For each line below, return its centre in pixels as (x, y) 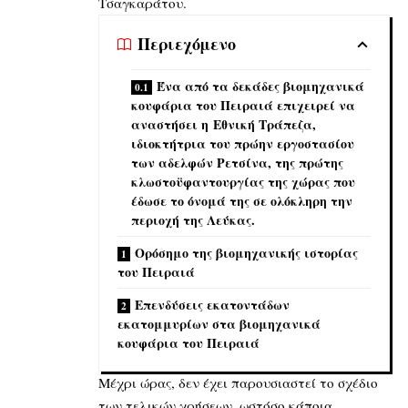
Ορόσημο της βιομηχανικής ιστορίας (246, 252)
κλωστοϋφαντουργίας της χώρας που (243, 181)
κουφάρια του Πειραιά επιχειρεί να (243, 105)
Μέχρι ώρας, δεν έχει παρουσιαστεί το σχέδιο (238, 382)
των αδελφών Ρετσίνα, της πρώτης (237, 162)
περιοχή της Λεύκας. (193, 219)
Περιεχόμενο (187, 44)
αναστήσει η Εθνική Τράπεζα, (224, 124)
